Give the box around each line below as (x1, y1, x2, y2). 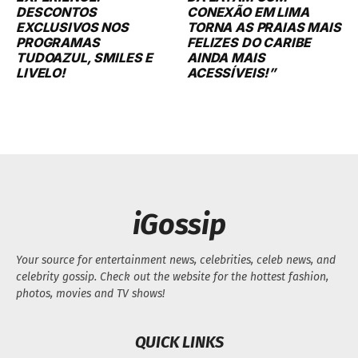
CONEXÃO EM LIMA (187, 3, 309, 20)
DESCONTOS (16, 3, 97, 20)
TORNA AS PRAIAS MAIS (187, 18, 341, 35)
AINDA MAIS (187, 49, 265, 66)
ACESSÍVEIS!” (187, 64, 276, 81)
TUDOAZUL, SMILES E (16, 49, 153, 66)
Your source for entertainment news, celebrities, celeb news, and (16, 253, 336, 267)
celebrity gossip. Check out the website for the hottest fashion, (16, 269, 328, 284)
